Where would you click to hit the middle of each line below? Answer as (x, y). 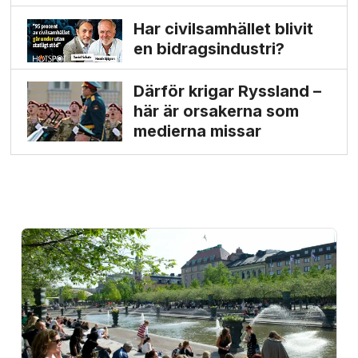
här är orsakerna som (216, 111)
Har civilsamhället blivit (223, 29)
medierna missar (197, 131)
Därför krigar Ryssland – (227, 91)
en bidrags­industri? (209, 49)
